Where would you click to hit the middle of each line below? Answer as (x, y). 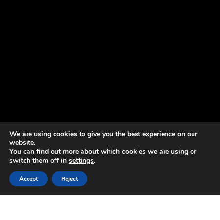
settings (81, 160)
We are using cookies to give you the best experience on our (103, 134)
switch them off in (39, 160)
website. (22, 143)
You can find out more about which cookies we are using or (103, 151)
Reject (69, 179)
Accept (28, 179)
